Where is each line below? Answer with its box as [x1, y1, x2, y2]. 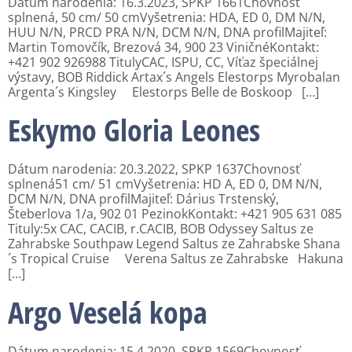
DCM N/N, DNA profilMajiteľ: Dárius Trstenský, [8, 190, 279, 208]
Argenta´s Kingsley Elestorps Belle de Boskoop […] [8, 82, 319, 101]
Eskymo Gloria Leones [8, 109, 260, 151]
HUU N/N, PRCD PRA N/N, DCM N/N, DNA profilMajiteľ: [8, 23, 327, 41]
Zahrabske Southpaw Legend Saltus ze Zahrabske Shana [8, 235, 340, 253]
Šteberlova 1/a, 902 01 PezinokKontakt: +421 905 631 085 [8, 205, 342, 223]
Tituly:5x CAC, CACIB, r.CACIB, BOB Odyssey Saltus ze [8, 220, 313, 238]
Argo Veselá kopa [8, 291, 207, 332]
